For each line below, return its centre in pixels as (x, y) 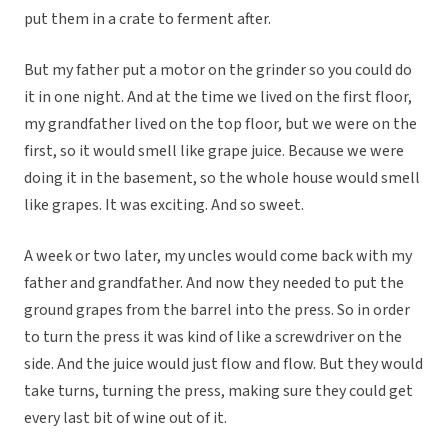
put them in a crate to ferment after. (147, 19)
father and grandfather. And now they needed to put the (214, 283)
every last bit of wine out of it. (125, 418)
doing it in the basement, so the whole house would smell (222, 178)
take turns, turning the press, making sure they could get (218, 391)
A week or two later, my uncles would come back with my (218, 256)
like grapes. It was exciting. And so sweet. (164, 205)
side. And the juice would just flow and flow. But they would (223, 364)
